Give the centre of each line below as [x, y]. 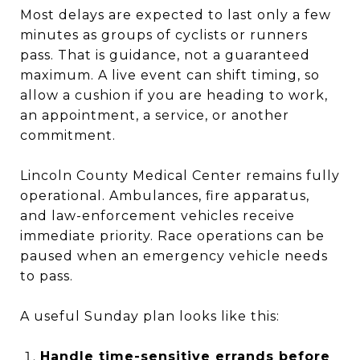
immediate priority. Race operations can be [172, 235]
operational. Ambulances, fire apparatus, [165, 195]
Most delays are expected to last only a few [176, 14]
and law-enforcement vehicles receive [157, 215]
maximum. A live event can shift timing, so [170, 75]
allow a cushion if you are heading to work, [174, 95]
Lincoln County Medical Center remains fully [180, 175]
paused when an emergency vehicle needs [174, 256]
